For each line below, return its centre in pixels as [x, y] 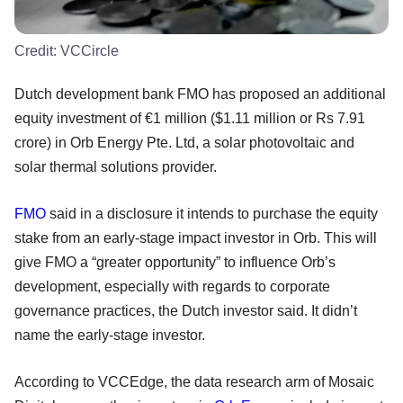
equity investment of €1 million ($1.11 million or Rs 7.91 [190, 119]
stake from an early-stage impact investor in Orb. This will [196, 238]
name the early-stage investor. [110, 336]
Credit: [37, 51]
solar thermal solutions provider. [116, 167]
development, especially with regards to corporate [172, 287]
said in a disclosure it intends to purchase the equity [212, 214]
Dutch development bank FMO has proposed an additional [200, 94]
